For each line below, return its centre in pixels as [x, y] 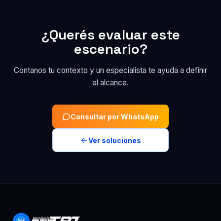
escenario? [110, 49]
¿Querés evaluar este [110, 35]
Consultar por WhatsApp [115, 116]
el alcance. [110, 83]
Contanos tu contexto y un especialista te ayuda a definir [110, 70]
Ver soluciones [115, 140]
